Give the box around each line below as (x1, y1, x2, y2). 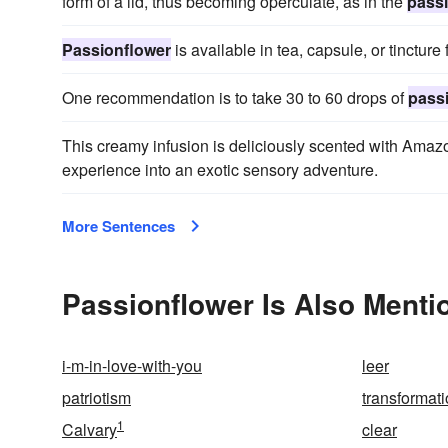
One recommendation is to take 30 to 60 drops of (62, 86, 408, 109)
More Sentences (62, 215, 175, 237)
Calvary (62, 418, 117, 441)
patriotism (62, 386, 131, 409)
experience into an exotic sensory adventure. (62, 158, 378, 181)
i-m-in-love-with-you (62, 354, 202, 377)
